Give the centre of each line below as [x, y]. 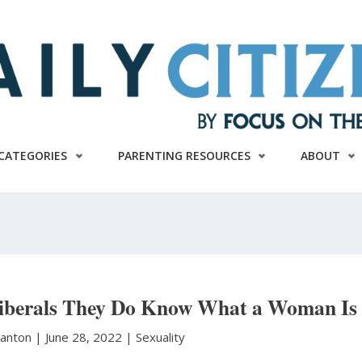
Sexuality [160, 337]
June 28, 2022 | [90, 337]
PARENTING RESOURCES [184, 155]
